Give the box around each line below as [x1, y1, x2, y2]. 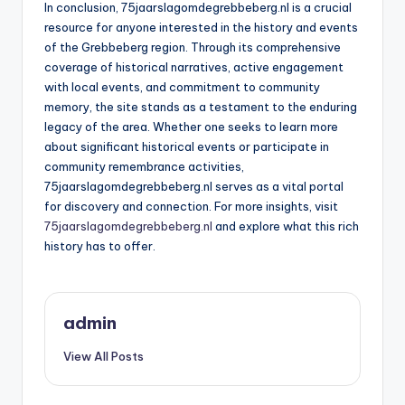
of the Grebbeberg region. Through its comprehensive [44, 40, 341, 55]
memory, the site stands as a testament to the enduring [44, 99, 357, 115]
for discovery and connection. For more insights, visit [44, 199, 338, 214]
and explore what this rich [212, 219, 359, 234]
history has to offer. [44, 239, 155, 254]
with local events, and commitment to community [44, 80, 320, 95]
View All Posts [63, 348, 144, 363]
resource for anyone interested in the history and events [44, 20, 358, 35]
